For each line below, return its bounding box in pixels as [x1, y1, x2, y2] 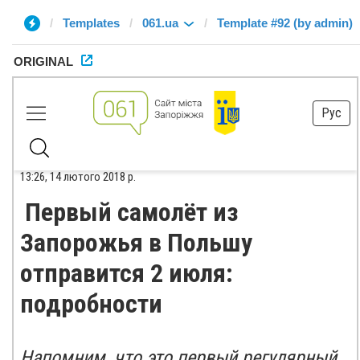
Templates [63, 16, 120, 30]
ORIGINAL [14, 55, 73, 68]
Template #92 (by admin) [217, 16, 353, 30]
